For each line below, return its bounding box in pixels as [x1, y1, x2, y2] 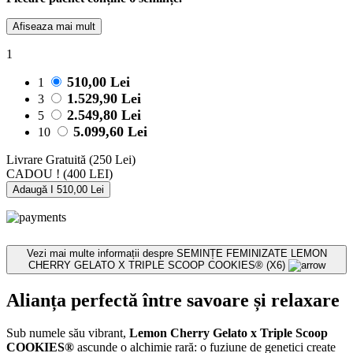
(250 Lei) [89, 152, 136, 166]
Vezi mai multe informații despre [26, 247, 176, 259]
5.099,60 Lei [73, 123, 147, 139]
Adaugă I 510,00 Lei [57, 183, 104, 195]
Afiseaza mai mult [13, 20, 95, 32]
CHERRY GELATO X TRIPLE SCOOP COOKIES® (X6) [28, 258, 285, 271]
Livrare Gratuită [6, 152, 89, 166]
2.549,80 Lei [67, 106, 141, 123]
